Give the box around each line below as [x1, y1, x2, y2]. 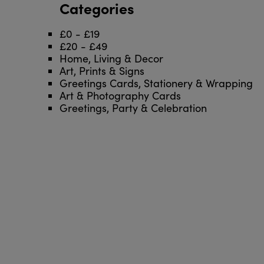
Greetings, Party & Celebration [59, 101, 207, 115]
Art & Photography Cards [59, 88, 181, 103]
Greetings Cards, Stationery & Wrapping [59, 76, 253, 91]
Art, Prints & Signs [59, 64, 144, 78]
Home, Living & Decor [59, 51, 163, 66]
